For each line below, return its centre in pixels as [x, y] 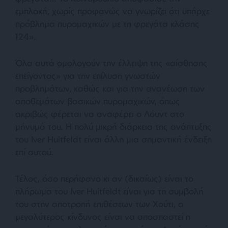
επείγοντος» [38, 75]
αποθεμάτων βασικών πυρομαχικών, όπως [98, 101]
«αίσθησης [185, 63]
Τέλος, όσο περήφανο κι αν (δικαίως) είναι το [104, 178]
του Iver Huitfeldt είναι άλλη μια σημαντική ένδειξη [113, 139]
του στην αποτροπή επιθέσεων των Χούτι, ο [99, 204]
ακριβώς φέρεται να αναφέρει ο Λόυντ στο [100, 113]
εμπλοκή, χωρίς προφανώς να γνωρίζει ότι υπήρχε [112, 11]
